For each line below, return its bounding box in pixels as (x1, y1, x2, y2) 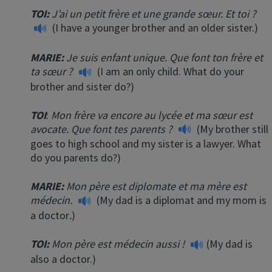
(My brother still (194, 121, 268, 136)
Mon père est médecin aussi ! (52, 236, 187, 251)
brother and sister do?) (30, 79, 134, 93)
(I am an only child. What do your (97, 64, 244, 79)
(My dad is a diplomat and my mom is (94, 193, 267, 208)
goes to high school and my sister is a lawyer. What (30, 137, 261, 151)
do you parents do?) (30, 151, 121, 165)
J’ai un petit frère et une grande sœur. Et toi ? (52, 7, 256, 21)
